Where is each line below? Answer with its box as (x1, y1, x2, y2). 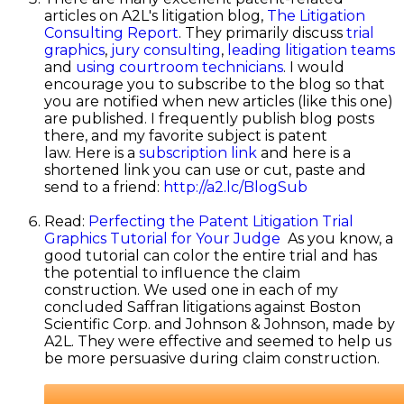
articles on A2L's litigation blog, (43, 7, 267, 25)
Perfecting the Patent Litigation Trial (87, 213, 353, 231)
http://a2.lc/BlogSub (162, 179, 308, 197)
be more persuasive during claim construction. (43, 350, 380, 368)
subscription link (138, 144, 257, 162)
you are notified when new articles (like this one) (43, 93, 393, 111)
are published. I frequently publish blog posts (43, 110, 374, 128)
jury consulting (110, 41, 221, 60)
